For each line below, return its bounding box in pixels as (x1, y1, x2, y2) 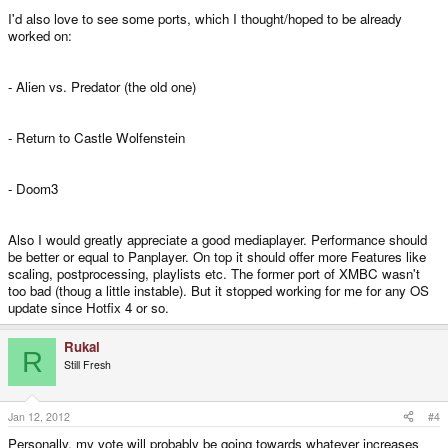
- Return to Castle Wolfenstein (8, 128, 185, 148)
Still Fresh (64, 357, 111, 373)
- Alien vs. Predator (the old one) (8, 77, 196, 97)
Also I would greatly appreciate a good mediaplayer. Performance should (8, 230, 427, 250)
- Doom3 (8, 179, 58, 199)
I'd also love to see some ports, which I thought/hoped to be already (8, 9, 402, 29)
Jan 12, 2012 (8, 408, 70, 424)
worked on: (8, 26, 72, 46)
